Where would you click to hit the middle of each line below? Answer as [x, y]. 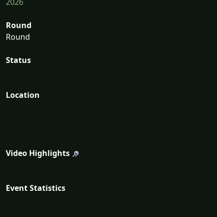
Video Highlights [38, 153]
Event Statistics [36, 188]
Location [23, 95]
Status [18, 60]
